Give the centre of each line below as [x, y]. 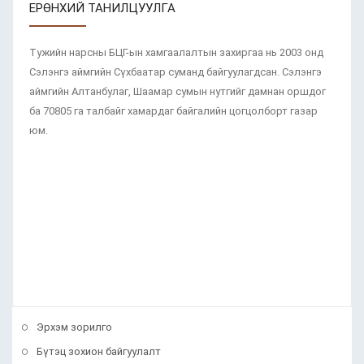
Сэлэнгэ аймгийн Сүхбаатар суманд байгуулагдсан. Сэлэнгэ [175, 72]
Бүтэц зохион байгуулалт [99, 351]
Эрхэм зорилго [74, 327]
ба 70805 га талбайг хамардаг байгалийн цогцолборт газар [173, 111]
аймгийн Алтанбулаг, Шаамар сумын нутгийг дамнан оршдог [178, 91]
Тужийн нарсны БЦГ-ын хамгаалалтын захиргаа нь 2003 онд [176, 52]
